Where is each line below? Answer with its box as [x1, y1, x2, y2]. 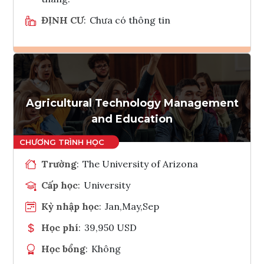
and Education [91, 112, 173, 126]
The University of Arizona [82, 157, 199, 170]
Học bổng [41, 242, 85, 255]
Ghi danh [135, 66, 160, 78]
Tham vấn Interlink [143, 95, 183, 107]
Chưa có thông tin [90, 14, 171, 26]
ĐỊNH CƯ [41, 14, 84, 26]
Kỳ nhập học [41, 200, 99, 212]
